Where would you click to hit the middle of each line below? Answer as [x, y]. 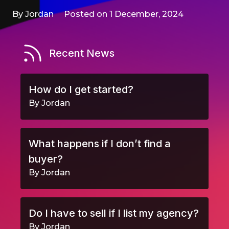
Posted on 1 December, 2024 [124, 14]
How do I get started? [81, 89]
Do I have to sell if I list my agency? [114, 213]
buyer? [46, 159]
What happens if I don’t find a [100, 144]
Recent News [82, 53]
